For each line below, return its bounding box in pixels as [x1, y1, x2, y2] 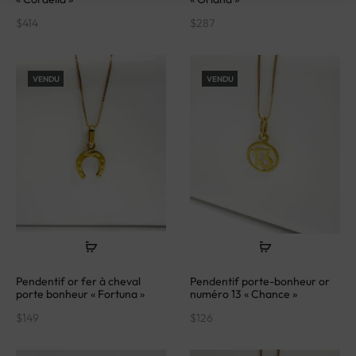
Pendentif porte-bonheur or [190, 269, 330, 284]
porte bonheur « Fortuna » [16, 281, 145, 296]
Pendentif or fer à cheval [16, 269, 141, 284]
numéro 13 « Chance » [190, 281, 297, 296]
